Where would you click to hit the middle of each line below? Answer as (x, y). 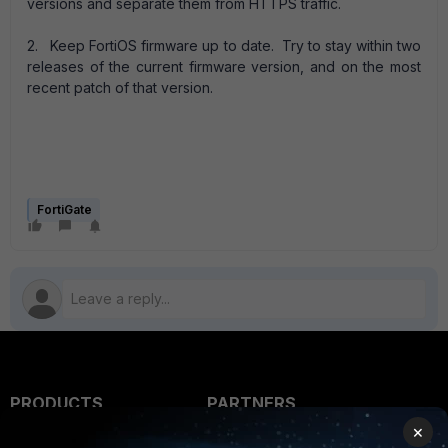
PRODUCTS (56, 403)
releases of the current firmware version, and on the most (224, 66)
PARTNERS (251, 403)
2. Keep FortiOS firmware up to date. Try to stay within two (224, 45)
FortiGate (64, 209)
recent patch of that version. (120, 87)
